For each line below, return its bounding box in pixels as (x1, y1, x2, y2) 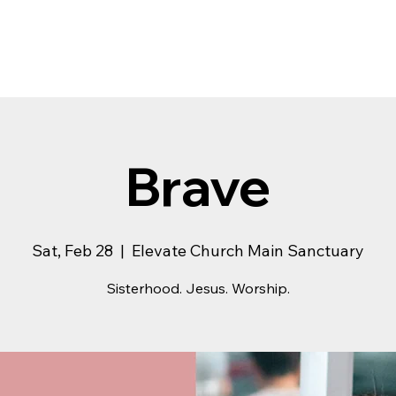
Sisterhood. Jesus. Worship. (106, 279, 290, 297)
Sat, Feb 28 (32, 240, 113, 261)
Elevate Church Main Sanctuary (132, 240, 364, 261)
